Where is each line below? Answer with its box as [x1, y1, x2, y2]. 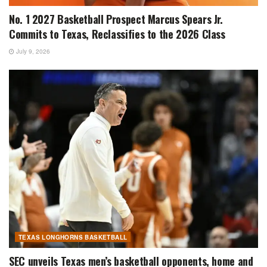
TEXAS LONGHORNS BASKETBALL [18, 232, 128, 241]
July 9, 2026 [14, 46, 50, 55]
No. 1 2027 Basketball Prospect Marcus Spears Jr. [9, 11, 223, 27]
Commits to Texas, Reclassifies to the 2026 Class [9, 26, 225, 42]
